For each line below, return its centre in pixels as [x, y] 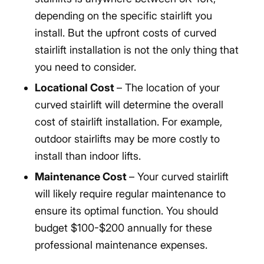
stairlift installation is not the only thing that [136, 49]
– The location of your [168, 87]
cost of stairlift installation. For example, [128, 121]
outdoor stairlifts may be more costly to [127, 138]
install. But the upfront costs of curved [125, 32]
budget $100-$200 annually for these [123, 227]
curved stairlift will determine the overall [129, 104]
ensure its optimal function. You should [126, 210]
